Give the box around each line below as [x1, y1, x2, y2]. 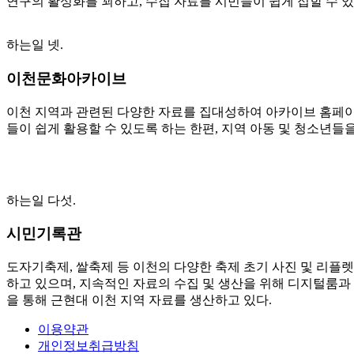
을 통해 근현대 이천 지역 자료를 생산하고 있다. [6, 293, 272, 307]
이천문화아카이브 [6, 70, 126, 87]
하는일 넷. [6, 38, 63, 52]
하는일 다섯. [6, 193, 76, 207]
